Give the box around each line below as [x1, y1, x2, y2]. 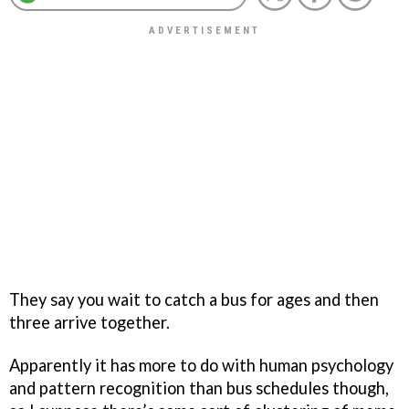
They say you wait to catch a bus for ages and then [9, 288, 379, 309]
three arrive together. [9, 311, 170, 332]
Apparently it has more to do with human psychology [9, 354, 393, 375]
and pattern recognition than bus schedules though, [9, 377, 389, 398]
